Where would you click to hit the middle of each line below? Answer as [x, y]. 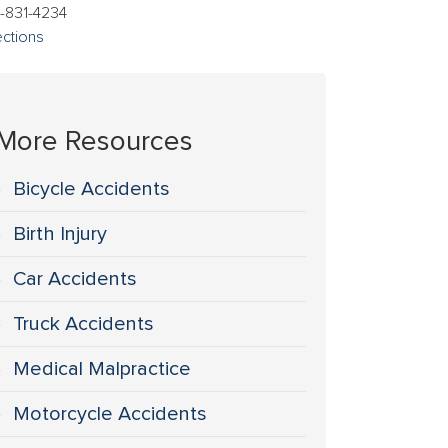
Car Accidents [75, 279]
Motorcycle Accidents [110, 414]
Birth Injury [60, 234]
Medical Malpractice [102, 369]
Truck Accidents [84, 324]
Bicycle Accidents [92, 189]
